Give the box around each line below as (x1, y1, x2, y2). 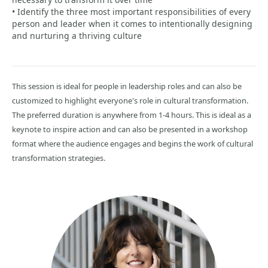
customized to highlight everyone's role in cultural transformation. (12, 95, 248, 106)
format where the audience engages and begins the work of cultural (12, 138, 253, 149)
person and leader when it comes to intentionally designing (12, 18, 252, 29)
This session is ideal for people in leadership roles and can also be (12, 81, 242, 92)
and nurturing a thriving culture (12, 30, 142, 41)
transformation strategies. (12, 153, 105, 163)
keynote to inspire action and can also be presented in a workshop (12, 124, 248, 135)
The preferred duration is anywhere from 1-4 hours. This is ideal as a (12, 109, 251, 120)
